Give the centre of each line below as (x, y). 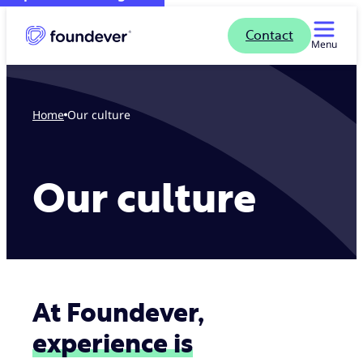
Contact (269, 36)
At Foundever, (118, 314)
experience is (113, 344)
